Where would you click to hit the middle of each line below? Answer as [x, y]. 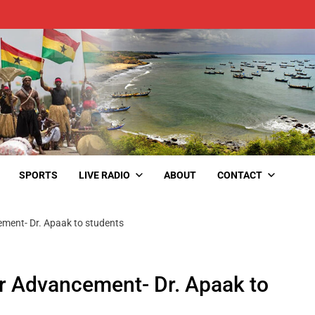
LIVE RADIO [104, 175]
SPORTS [38, 175]
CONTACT [240, 175]
